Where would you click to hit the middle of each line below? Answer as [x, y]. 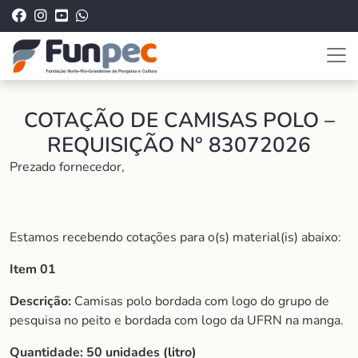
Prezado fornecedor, [67, 167]
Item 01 [33, 269]
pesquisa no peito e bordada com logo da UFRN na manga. [177, 320]
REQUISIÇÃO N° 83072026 [179, 145]
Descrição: [40, 301]
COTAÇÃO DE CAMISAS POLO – [179, 120]
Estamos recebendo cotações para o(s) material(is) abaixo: [175, 237]
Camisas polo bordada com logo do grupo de [200, 301]
